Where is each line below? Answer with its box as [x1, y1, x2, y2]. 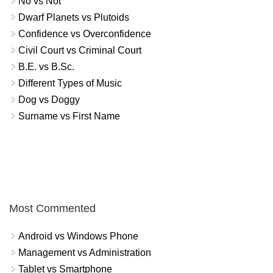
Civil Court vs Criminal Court [18, 44, 141, 55]
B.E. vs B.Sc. [18, 61, 74, 72]
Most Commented [9, 202, 96, 215]
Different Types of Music [18, 77, 122, 88]
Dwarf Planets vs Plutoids [18, 12, 129, 23]
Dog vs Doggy [18, 94, 80, 105]
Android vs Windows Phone [18, 231, 138, 242]
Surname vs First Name [18, 110, 120, 121]
